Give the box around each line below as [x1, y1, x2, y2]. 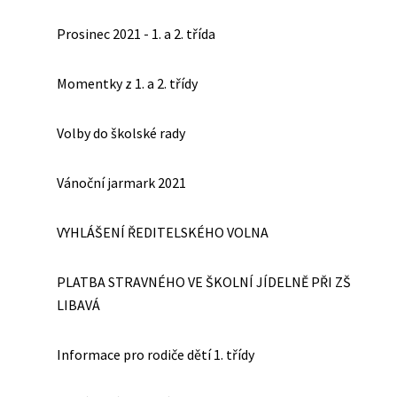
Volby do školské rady [57, 124, 185, 142]
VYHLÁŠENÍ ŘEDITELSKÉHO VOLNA [57, 223, 269, 241]
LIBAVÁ [57, 296, 100, 314]
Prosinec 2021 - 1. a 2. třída [57, 25, 215, 43]
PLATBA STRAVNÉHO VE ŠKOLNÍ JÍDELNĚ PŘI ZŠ [57, 273, 351, 291]
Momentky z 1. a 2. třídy [57, 74, 198, 92]
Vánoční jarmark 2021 [57, 174, 186, 191]
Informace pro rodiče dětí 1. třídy [57, 346, 254, 363]
